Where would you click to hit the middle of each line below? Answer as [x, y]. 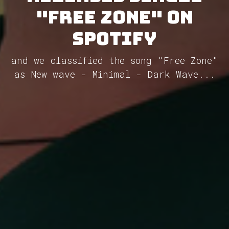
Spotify [114, 39]
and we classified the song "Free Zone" [114, 61]
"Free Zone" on [114, 17]
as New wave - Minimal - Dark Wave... [114, 74]
